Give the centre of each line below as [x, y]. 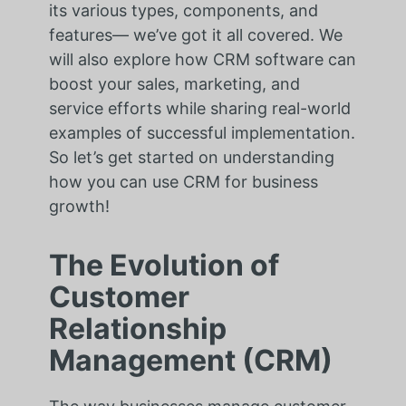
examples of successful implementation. [202, 133]
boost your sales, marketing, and [174, 84]
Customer [119, 297]
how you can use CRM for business [183, 182]
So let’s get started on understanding [191, 158]
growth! [79, 207]
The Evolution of [164, 266]
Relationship [137, 329]
